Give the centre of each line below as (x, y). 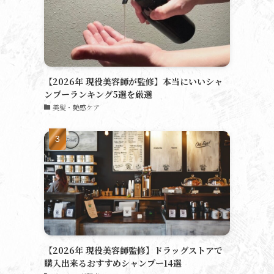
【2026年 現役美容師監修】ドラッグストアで (133, 250)
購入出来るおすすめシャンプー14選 (113, 263)
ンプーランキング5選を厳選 (98, 94)
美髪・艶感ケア (76, 107)
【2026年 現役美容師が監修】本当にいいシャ (133, 81)
